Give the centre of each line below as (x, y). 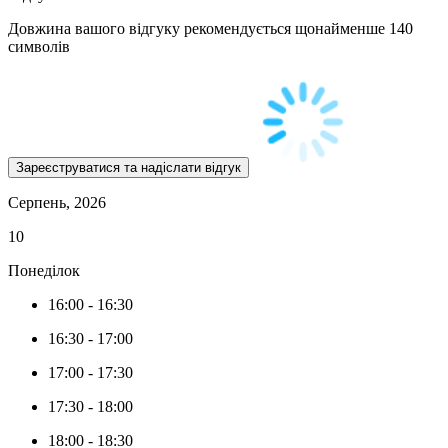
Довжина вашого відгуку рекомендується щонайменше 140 (210, 29)
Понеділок (44, 271)
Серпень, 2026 (57, 203)
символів (39, 47)
